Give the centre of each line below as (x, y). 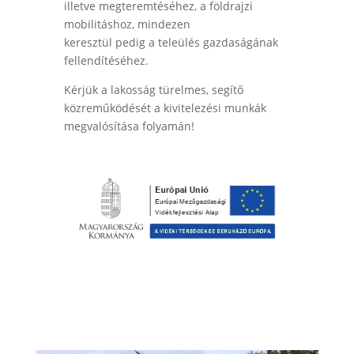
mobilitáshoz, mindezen (127, 24)
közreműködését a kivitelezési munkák (165, 108)
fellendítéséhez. (106, 61)
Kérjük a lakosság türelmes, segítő (153, 90)
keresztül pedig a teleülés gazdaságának (171, 43)
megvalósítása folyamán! (129, 126)
